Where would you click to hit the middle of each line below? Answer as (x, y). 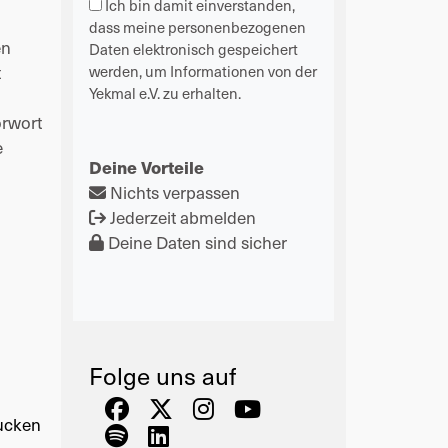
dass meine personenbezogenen (197, 26)
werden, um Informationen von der (203, 70)
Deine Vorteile (146, 166)
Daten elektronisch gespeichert (193, 48)
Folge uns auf (162, 374)
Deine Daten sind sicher (195, 241)
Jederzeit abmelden (181, 216)
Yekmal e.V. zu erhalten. (165, 92)
